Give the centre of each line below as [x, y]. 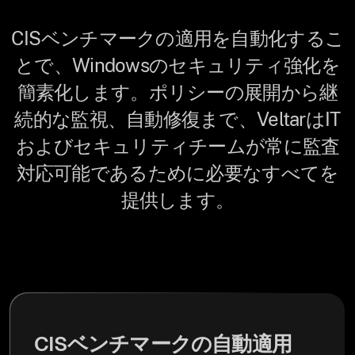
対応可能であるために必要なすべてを [177, 173]
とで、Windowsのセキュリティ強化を [177, 65]
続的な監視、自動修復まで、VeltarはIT [177, 119]
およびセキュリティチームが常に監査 [177, 146]
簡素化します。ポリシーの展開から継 [177, 92]
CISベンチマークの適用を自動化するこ [177, 38]
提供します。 [177, 200]
